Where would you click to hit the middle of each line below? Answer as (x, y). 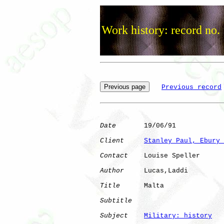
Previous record (191, 87)
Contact (114, 155)
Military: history (178, 215)
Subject (114, 215)
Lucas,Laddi (156, 170)
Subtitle (116, 200)
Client (112, 140)
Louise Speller (164, 155)
